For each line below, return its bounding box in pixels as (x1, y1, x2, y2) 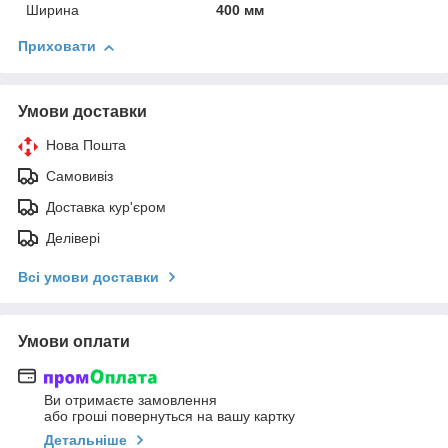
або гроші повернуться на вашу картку (44, 407, 295, 424)
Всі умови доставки (18, 269, 159, 286)
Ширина (26, 2, 79, 19)
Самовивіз (46, 168, 113, 185)
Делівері (46, 230, 100, 247)
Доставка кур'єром (46, 199, 166, 216)
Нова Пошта (46, 137, 126, 154)
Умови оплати (18, 333, 130, 351)
